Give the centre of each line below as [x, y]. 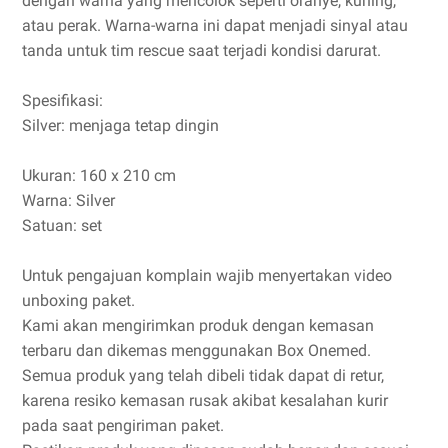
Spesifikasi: [62, 100]
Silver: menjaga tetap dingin [120, 125]
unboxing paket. [78, 300]
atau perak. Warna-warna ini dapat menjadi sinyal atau [215, 25]
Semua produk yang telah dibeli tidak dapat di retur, [203, 375]
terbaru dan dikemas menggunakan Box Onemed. [196, 350]
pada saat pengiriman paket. [123, 425]
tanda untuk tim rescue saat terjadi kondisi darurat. [201, 50]
